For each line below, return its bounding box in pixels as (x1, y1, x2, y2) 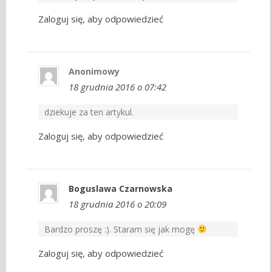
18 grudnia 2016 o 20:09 (69, 197, 167, 210)
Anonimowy (69, 65, 120, 77)
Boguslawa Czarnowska (69, 182, 173, 194)
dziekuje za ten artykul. (44, 106, 134, 118)
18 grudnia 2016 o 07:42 (69, 80, 167, 93)
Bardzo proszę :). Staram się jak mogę (44, 223, 198, 235)
